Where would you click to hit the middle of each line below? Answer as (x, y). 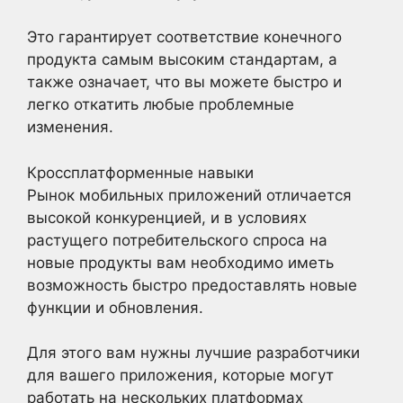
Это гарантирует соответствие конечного (184, 37)
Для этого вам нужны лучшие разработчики (193, 353)
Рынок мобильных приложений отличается (189, 195)
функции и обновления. (115, 307)
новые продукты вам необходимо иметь (180, 262)
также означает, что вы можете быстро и (184, 82)
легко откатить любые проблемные (161, 104)
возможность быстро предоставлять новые (192, 285)
